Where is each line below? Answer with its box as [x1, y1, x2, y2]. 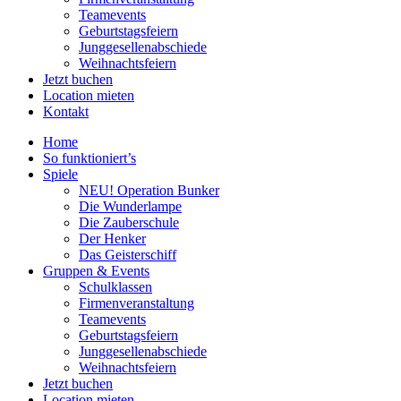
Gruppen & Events [43, 263, 149, 279]
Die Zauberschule [79, 215, 179, 231]
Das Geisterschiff [79, 247, 176, 263]
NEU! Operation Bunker [79, 183, 219, 199]
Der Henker [79, 231, 146, 247]
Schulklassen [79, 279, 152, 295]
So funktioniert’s [43, 150, 136, 166]
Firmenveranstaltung [79, 295, 194, 311]
